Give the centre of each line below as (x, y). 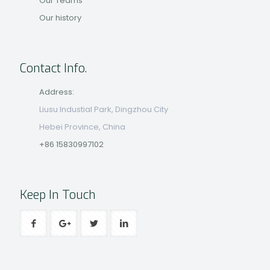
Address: (56, 92)
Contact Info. (53, 68)
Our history (60, 18)
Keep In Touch (58, 195)
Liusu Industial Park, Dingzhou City (103, 109)
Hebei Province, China (82, 127)
